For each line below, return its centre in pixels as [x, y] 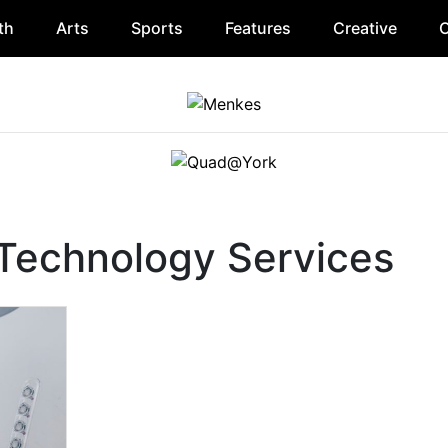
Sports [156, 28]
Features [257, 28]
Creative [364, 28]
